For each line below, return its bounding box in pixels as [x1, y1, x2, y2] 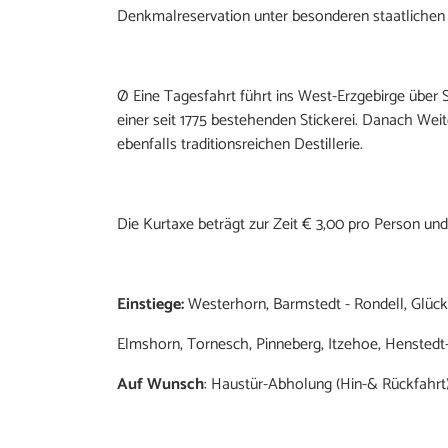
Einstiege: [117, 290, 184, 318]
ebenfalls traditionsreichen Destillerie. [117, 130, 363, 158]
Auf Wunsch [117, 370, 204, 398]
